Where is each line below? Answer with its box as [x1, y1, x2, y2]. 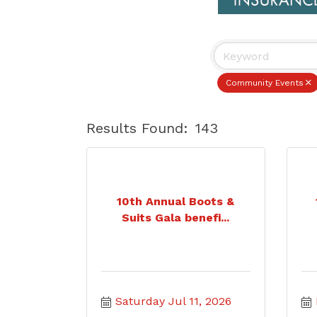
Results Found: [86, 119, 188, 137]
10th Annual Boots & [117, 195, 235, 208]
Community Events [226, 78, 304, 88]
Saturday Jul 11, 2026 [115, 294, 231, 308]
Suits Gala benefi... [122, 211, 230, 224]
